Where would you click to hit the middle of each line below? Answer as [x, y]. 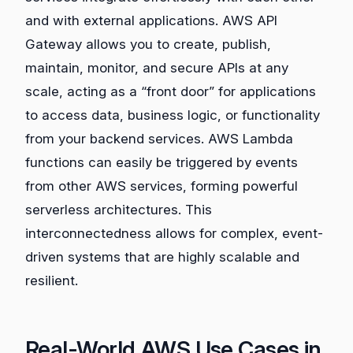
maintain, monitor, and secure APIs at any [157, 68]
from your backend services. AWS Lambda [159, 139]
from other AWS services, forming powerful [162, 186]
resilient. [52, 281]
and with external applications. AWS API [151, 21]
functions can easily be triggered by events [162, 163]
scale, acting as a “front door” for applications [171, 92]
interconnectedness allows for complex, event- [174, 234]
